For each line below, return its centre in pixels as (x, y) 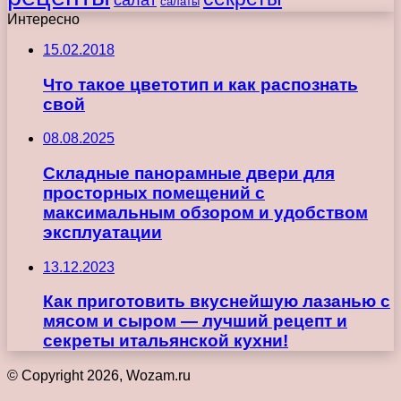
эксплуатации (102, 233)
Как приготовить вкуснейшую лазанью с (217, 302)
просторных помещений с (154, 193)
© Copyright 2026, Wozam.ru (99, 376)
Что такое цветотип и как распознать (200, 84)
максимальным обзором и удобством (205, 213)
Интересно (43, 19)
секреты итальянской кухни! (166, 341)
